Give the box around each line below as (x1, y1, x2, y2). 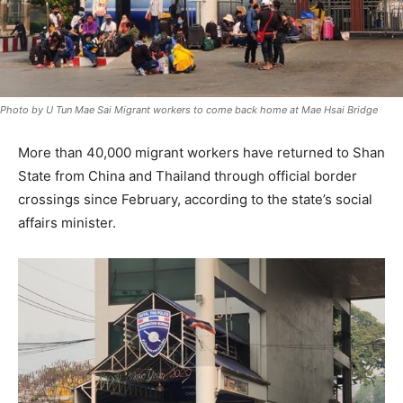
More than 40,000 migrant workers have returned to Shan (18, 144, 385, 161)
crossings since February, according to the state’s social (18, 191, 372, 208)
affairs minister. (18, 214, 116, 231)
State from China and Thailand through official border (18, 167, 357, 184)
